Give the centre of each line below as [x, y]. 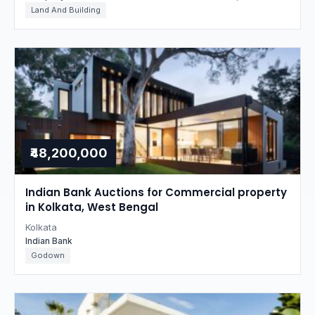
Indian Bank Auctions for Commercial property [156, 192]
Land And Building [66, 10]
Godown [48, 255]
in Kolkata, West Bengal [92, 207]
